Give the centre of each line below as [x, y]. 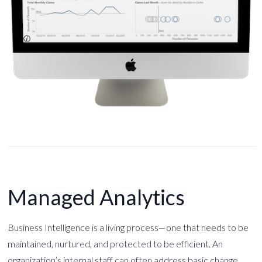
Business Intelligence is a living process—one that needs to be [128, 227]
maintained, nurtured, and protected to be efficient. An [115, 244]
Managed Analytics [96, 197]
